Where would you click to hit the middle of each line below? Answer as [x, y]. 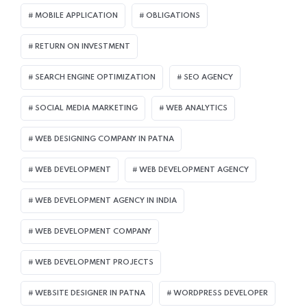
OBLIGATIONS [173, 15]
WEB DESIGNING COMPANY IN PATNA [105, 139]
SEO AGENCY [208, 77]
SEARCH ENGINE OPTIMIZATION [95, 77]
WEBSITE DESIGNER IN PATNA [90, 293]
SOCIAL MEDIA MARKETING [86, 108]
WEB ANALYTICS [197, 108]
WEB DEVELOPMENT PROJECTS [94, 262]
